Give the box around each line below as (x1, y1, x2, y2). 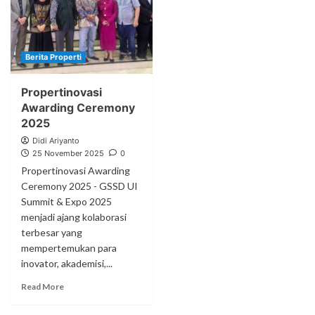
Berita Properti (25, 52, 82, 62)
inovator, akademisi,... (21, 257, 112, 269)
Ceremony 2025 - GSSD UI (21, 180, 138, 192)
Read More (21, 281, 64, 292)
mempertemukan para (21, 242, 117, 254)
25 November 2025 (32, 148, 104, 158)
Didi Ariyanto (32, 136, 79, 146)
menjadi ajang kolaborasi (21, 211, 127, 223)
